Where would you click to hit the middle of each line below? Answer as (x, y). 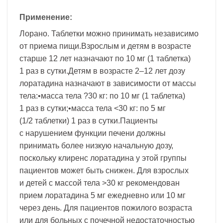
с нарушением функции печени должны (93, 133)
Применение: (46, 17)
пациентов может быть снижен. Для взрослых (104, 170)
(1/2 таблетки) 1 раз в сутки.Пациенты (89, 120)
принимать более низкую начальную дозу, (96, 145)
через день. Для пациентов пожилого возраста (106, 208)
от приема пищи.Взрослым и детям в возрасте (105, 46)
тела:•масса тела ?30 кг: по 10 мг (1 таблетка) (102, 96)
